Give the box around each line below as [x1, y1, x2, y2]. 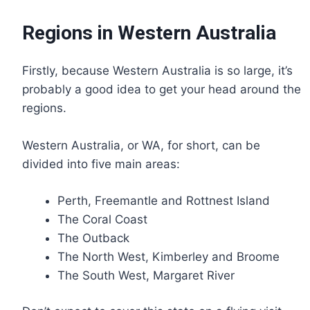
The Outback [57, 230, 129, 245]
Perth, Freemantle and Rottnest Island [57, 193, 270, 208]
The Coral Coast [57, 212, 151, 226]
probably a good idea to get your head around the [22, 82, 301, 97]
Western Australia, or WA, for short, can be [22, 138, 260, 153]
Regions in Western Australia [22, 21, 276, 45]
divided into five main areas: [22, 157, 180, 172]
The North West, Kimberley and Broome [57, 249, 280, 264]
